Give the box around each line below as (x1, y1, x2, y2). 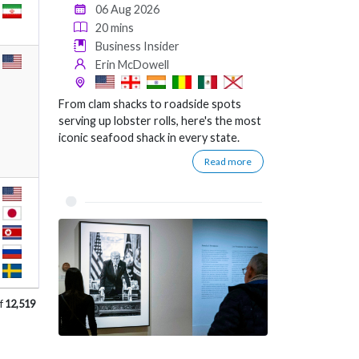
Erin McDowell (95, 58, 170, 72)
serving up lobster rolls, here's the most (58, 114, 261, 128)
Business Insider (95, 39, 180, 54)
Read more (204, 155, 252, 168)
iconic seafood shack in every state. (58, 131, 240, 145)
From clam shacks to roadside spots (58, 97, 241, 111)
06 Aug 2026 (95, 2, 160, 17)
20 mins (95, 21, 135, 35)
